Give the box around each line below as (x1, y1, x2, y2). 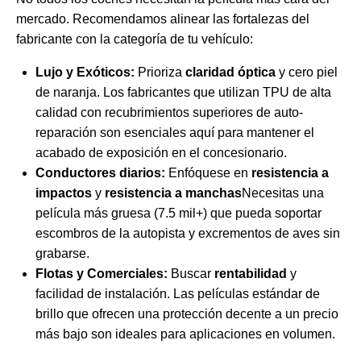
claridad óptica (185, 65, 276, 80)
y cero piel (276, 65, 338, 80)
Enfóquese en (165, 166, 251, 180)
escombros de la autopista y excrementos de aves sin (35, 226, 340, 241)
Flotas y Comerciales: (35, 267, 168, 281)
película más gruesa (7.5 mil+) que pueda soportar (35, 206, 322, 221)
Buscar (168, 267, 214, 281)
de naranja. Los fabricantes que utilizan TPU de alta (35, 85, 331, 100)
